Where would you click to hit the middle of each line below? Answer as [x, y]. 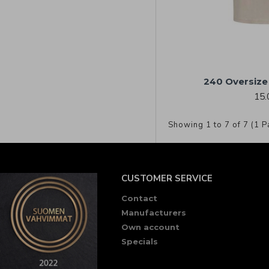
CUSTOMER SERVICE [167, 178]
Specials [139, 241]
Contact [139, 198]
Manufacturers [153, 213]
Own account [150, 227]
